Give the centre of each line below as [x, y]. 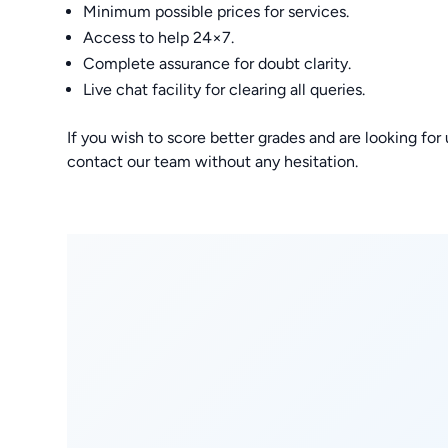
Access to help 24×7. [159, 37]
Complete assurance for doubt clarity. [217, 63]
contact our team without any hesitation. [213, 161]
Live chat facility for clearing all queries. [224, 89]
